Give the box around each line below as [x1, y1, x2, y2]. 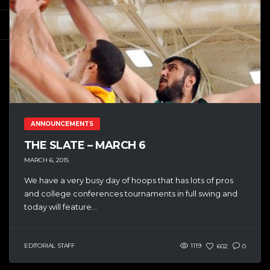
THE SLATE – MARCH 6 [24, 138, 146, 152]
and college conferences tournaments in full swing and [24, 189, 237, 199]
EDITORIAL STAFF [24, 242, 75, 250]
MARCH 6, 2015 [24, 156, 69, 165]
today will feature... [24, 202, 97, 212]
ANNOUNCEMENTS [31, 119, 93, 128]
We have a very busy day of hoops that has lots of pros [24, 175, 233, 186]
